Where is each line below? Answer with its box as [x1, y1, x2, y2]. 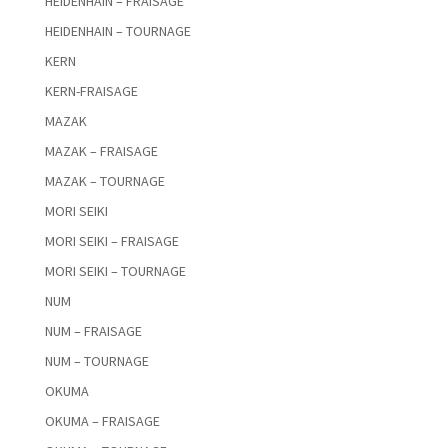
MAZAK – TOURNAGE [44, 172, 165, 191]
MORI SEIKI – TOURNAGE [44, 262, 186, 281]
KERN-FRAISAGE [44, 82, 138, 101]
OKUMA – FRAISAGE [44, 412, 160, 431]
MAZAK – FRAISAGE [44, 142, 158, 161]
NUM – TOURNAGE [44, 352, 149, 371]
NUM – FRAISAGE [44, 322, 142, 341]
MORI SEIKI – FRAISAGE [44, 232, 179, 251]
